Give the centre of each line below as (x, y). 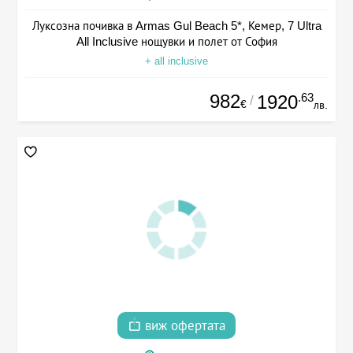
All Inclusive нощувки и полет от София (176, 41)
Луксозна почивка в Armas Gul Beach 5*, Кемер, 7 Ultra (176, 25)
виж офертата (183, 326)
